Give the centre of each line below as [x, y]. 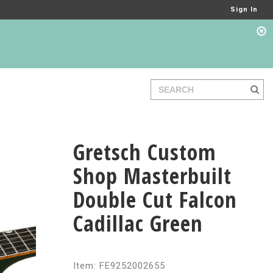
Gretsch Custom [144, 152]
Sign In [244, 9]
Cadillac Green [138, 223]
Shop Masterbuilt [152, 176]
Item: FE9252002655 [119, 266]
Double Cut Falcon [155, 200]
